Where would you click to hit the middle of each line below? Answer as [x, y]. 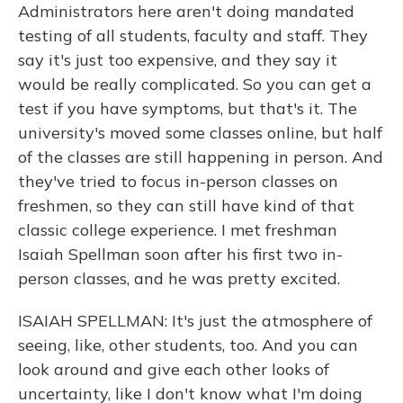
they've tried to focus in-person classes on [178, 181]
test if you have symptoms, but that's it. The [188, 108]
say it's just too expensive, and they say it [178, 60]
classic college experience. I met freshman [178, 230]
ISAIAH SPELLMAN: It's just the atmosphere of [195, 321]
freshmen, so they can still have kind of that [186, 206]
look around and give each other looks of [174, 369]
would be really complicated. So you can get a [195, 84]
